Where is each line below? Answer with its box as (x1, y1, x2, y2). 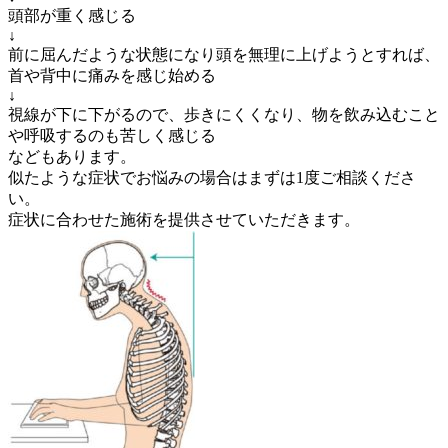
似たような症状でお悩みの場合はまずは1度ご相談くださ (8, 169, 416, 187)
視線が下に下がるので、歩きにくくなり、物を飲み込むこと (8, 106, 440, 124)
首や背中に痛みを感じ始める (8, 67, 216, 85)
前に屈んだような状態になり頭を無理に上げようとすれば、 (8, 46, 440, 64)
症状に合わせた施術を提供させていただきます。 (8, 211, 360, 229)
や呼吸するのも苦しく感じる (8, 127, 216, 145)
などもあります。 (8, 148, 136, 166)
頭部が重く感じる (8, 7, 136, 25)
